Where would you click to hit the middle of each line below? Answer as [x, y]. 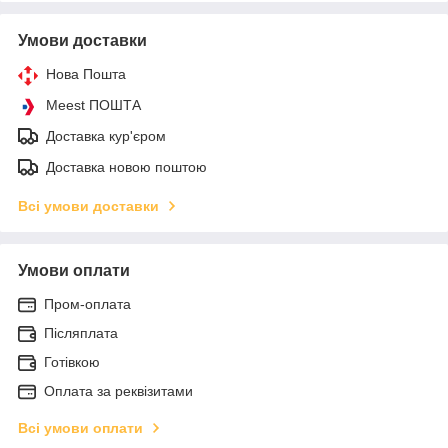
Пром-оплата [87, 303]
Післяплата [81, 332]
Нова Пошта [86, 73]
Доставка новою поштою [126, 166]
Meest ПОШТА [93, 104]
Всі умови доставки [88, 205]
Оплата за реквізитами [118, 390]
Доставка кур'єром [106, 135]
